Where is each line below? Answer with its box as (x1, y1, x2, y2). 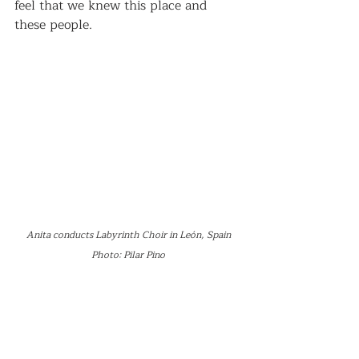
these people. (14, 14, 92, 35)
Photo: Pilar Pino (91, 247, 165, 263)
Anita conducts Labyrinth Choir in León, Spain (26, 227, 231, 243)
